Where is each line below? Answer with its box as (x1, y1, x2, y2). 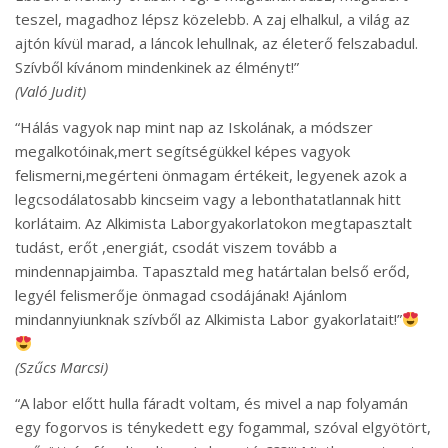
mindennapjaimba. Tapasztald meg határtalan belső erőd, (15, 261, 410, 282)
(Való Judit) (15, 81, 86, 102)
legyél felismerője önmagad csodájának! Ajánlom (15, 285, 347, 306)
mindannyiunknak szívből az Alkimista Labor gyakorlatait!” (15, 309, 402, 330)
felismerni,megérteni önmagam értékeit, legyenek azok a (15, 165, 407, 186)
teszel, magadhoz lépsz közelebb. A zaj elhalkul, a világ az (15, 9, 410, 30)
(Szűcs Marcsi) (15, 357, 108, 378)
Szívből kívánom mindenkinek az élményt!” (15, 57, 303, 78)
